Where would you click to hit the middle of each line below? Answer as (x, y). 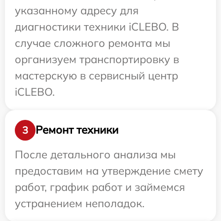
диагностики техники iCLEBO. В (97, 26)
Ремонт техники (77, 130)
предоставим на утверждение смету (109, 170)
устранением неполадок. (80, 203)
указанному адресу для (77, 10)
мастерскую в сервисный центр (96, 75)
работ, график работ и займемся (100, 187)
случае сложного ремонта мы (92, 43)
